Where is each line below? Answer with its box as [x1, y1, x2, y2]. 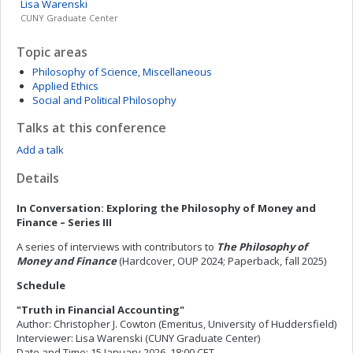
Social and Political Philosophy [32, 93, 176, 107]
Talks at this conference [17, 119, 166, 136]
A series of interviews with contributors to [17, 240, 217, 254]
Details [17, 169, 59, 187]
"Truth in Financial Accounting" [17, 303, 184, 317]
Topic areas [17, 43, 87, 61]
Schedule [17, 278, 65, 292]
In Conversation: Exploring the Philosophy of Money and [17, 201, 316, 215]
